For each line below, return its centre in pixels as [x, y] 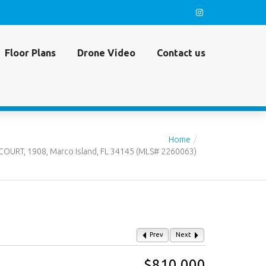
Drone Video [106, 53]
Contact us [181, 53]
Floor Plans [30, 53]
